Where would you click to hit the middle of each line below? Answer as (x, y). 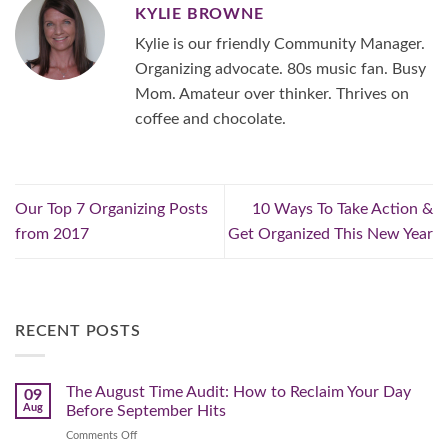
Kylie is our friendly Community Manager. (280, 43)
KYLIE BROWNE (199, 13)
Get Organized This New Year (330, 233)
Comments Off (101, 436)
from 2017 (52, 233)
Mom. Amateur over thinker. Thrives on (272, 93)
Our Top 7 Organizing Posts (111, 208)
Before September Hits (146, 411)
